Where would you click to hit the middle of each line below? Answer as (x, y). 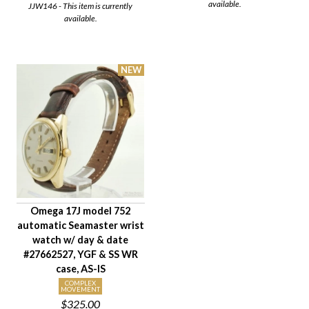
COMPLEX (81, 283)
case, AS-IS (80, 268)
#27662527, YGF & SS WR (80, 254)
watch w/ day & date (81, 239)
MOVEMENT (81, 289)
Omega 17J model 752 (81, 210)
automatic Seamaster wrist (80, 225)
